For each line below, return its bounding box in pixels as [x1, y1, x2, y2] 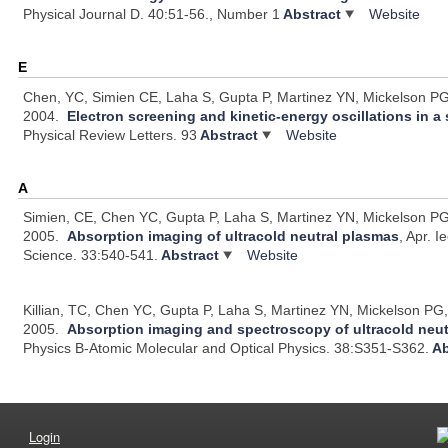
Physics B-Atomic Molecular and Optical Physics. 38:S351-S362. [23, 340, 430, 357]
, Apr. [399, 228, 436, 245]
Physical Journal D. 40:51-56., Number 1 [23, 6, 281, 23]
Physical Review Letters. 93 [23, 126, 198, 143]
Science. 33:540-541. [23, 247, 159, 264]
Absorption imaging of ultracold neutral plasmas [67, 228, 400, 245]
